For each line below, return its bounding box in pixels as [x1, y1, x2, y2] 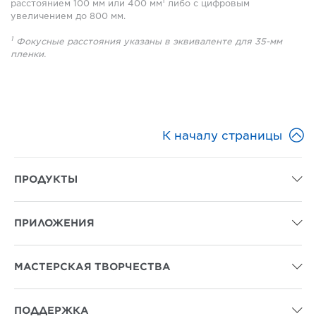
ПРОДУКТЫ [14, 173, 78, 185]
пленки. [11, 48, 46, 59]
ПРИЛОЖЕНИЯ [14, 217, 95, 229]
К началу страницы [162, 128, 282, 142]
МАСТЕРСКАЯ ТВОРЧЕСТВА [14, 260, 171, 272]
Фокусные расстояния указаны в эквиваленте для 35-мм [13, 35, 282, 47]
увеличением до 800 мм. [11, 10, 126, 21]
